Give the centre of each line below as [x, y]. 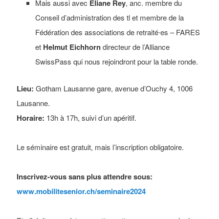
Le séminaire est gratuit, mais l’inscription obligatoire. [100, 147]
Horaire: [31, 118]
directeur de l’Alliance [135, 47]
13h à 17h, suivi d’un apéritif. [91, 117]
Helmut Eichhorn [72, 47]
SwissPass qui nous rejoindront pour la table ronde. [116, 62]
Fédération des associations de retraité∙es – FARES [117, 32]
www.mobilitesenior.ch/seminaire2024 [81, 191]
